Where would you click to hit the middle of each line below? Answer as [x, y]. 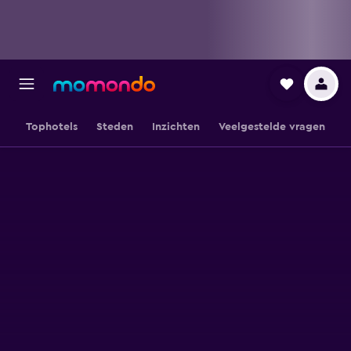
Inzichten [176, 127]
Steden [115, 127]
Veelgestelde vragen [272, 127]
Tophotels [52, 127]
